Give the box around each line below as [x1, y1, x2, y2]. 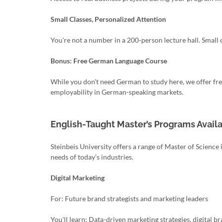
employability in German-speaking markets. [51, 88, 183, 96]
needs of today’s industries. [51, 153, 133, 161]
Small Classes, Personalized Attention [51, 15, 166, 23]
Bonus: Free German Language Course [51, 56, 167, 65]
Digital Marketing [51, 173, 105, 182]
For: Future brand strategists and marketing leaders [51, 194, 208, 203]
